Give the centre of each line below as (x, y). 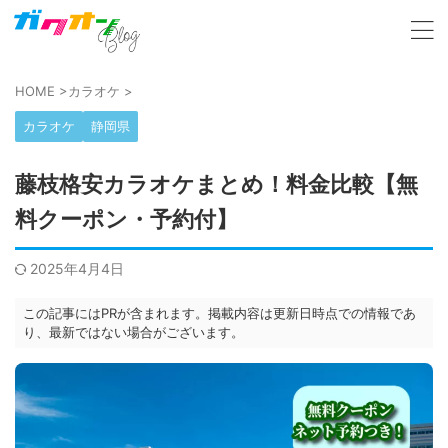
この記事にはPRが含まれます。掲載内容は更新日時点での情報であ (219, 313)
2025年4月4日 (77, 268)
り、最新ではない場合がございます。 (133, 332)
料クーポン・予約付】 (126, 219)
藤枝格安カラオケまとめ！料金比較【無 (216, 184)
